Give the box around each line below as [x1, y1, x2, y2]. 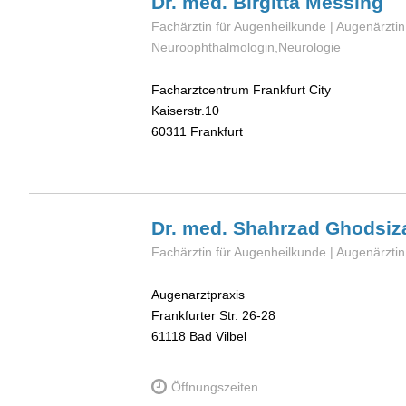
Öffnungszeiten [171, 379, 259, 394]
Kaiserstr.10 [151, 102, 219, 118]
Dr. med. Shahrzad [151, 217, 325, 239]
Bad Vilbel [189, 329, 246, 344]
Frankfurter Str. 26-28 [151, 308, 275, 324]
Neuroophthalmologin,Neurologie [151, 40, 341, 55]
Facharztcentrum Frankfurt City [151, 82, 331, 97]
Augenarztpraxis [151, 287, 245, 303]
